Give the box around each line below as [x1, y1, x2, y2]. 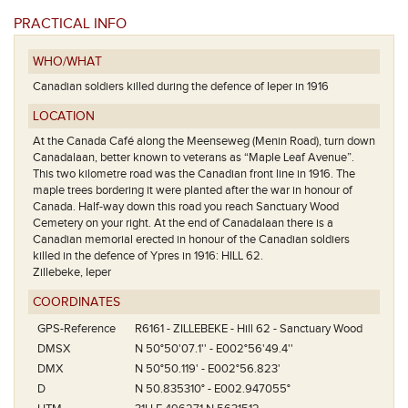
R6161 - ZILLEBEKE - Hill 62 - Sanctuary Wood [135, 321, 362, 336]
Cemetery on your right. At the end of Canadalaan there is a [33, 216, 333, 230]
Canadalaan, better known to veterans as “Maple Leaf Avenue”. [33, 150, 354, 165]
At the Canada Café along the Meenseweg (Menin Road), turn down [33, 134, 375, 148]
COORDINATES [33, 295, 120, 310]
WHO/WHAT [33, 55, 102, 69]
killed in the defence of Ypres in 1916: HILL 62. [33, 249, 263, 263]
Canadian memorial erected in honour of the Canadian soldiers [33, 232, 350, 247]
